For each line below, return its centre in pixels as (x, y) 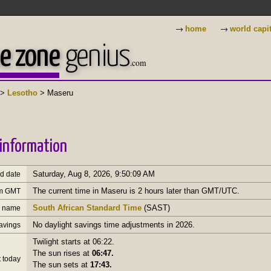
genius (95, 57)
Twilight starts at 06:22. (73, 241)
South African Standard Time (87, 207)
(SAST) (156, 207)
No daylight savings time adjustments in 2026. (114, 224)
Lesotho (22, 93)
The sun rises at (62, 253)
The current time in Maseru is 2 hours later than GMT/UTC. (136, 191)
